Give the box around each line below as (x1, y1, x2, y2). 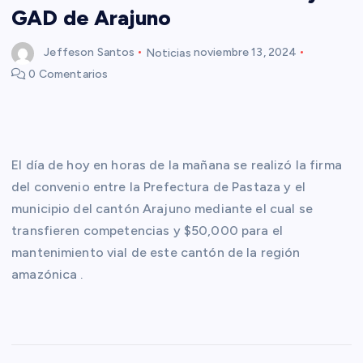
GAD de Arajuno (11, 4, 172, 31)
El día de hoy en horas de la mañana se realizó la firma (11, 157, 342, 173)
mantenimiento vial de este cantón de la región (11, 245, 301, 261)
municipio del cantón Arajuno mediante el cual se (11, 201, 313, 217)
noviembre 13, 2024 (193, 45, 297, 60)
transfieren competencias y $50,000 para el (11, 223, 283, 239)
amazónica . (11, 267, 83, 283)
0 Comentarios (26, 67, 109, 82)
